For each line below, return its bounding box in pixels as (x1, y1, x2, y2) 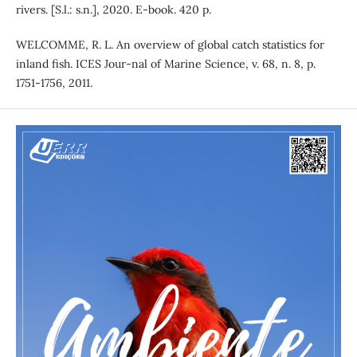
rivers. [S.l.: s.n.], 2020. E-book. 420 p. (15, 2, 211, 17)
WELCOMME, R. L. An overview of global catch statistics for (15, 37, 324, 52)
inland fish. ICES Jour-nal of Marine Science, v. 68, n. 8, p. (15, 56, 316, 71)
